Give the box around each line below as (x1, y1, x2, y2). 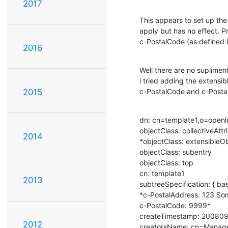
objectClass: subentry (139, 147, 212, 156)
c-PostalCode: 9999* (139, 201, 211, 210)
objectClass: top (139, 158, 193, 167)
